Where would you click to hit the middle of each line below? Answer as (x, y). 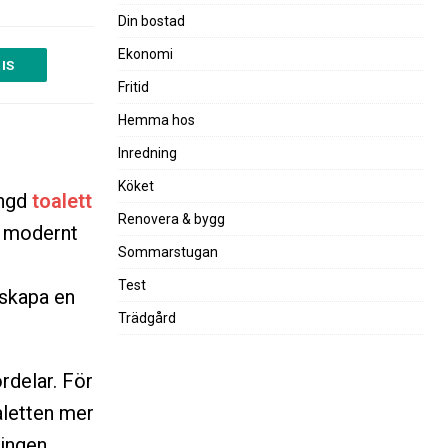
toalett (61, 201)
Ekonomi (145, 53)
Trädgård (146, 317)
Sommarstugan (167, 251)
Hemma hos (156, 119)
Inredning (147, 152)
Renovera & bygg (171, 218)
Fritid (133, 86)
